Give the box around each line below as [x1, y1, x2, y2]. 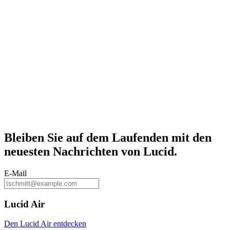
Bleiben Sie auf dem [4, 131, 112, 145]
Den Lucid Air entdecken [4, 219, 86, 228]
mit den [168, 131, 212, 145]
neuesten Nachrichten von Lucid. [4, 145, 177, 159]
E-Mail [4, 168, 27, 178]
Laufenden [112, 131, 168, 145]
